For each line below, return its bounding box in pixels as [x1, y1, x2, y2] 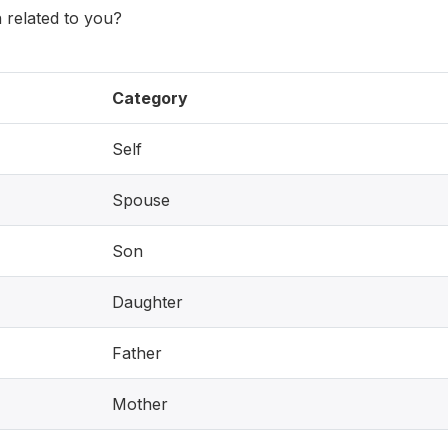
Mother [112, 394, 168, 414]
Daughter [112, 292, 183, 312]
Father [112, 343, 162, 363]
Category [112, 88, 188, 108]
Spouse [112, 190, 170, 210]
